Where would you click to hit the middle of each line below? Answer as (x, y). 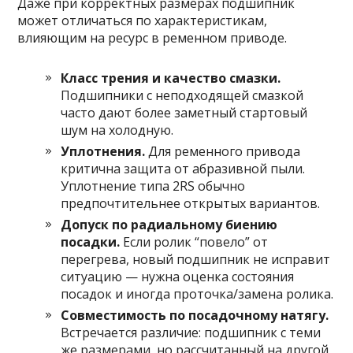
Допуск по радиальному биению (169, 225)
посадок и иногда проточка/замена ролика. (197, 294)
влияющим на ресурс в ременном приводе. (152, 38)
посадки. (91, 242)
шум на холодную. (117, 130)
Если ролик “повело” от (194, 242)
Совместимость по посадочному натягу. (195, 316)
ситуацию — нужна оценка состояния (178, 277)
